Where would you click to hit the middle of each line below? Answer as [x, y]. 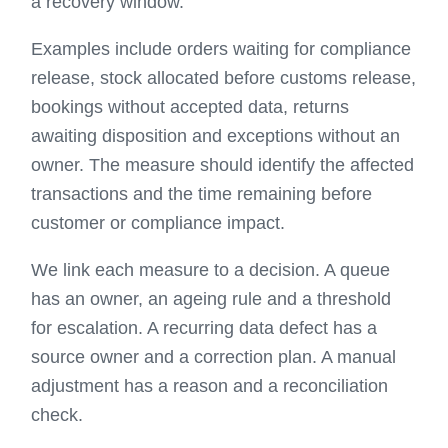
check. [57, 415]
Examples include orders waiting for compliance [221, 49]
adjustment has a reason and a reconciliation [210, 386]
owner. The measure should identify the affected [223, 165]
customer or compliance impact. [158, 223]
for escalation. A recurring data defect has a [204, 328]
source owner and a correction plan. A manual [214, 357]
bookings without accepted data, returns [190, 107]
